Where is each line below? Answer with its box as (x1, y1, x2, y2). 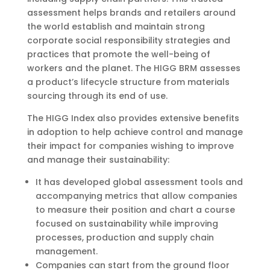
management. (35, 245, 98, 257)
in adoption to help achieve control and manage (27, 126, 243, 138)
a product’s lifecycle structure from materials (27, 76, 230, 88)
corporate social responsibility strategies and (27, 34, 230, 46)
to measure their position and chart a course (35, 204, 235, 216)
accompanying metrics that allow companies (35, 190, 237, 202)
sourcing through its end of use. (27, 90, 168, 102)
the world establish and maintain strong (27, 20, 205, 33)
